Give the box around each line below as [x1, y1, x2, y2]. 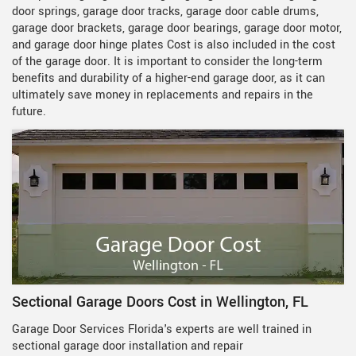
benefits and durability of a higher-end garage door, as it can [12, 70, 325, 87]
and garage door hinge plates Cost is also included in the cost [12, 37, 335, 53]
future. [12, 103, 46, 120]
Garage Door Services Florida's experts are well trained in [12, 321, 311, 339]
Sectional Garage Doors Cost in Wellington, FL [12, 292, 308, 313]
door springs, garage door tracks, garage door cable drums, [12, 3, 319, 20]
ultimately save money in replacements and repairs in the [12, 87, 313, 103]
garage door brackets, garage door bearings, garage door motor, [12, 20, 342, 37]
